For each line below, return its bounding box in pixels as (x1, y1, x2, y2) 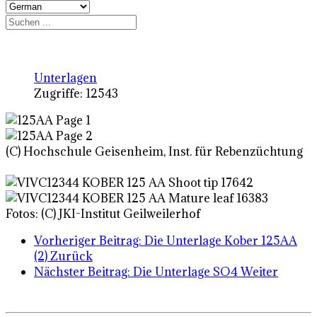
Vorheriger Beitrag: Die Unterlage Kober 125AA (34, 233, 297, 248)
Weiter (241, 264, 278, 279)
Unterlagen (34, 70, 97, 86)
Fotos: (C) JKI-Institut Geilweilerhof (6, 206, 200, 221)
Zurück (50, 248, 93, 264)
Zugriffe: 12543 (34, 86, 118, 101)
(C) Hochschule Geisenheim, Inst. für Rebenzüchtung (6, 144, 303, 159)
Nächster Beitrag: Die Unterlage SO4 (34, 264, 241, 279)
